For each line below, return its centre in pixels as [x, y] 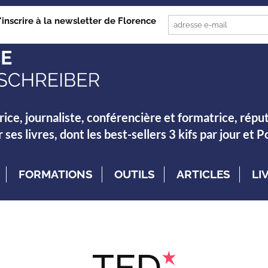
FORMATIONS [56, 174]
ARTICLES [203, 174]
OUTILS [135, 174]
